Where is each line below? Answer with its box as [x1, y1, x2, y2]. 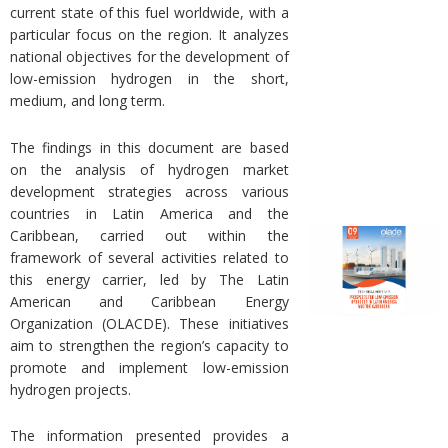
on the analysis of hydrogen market [10, 159, 289, 179]
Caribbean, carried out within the [10, 225, 289, 245]
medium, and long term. [10, 91, 165, 111]
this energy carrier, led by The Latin [10, 269, 289, 289]
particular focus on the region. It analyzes [10, 25, 289, 45]
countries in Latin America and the [10, 203, 289, 223]
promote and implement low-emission [10, 357, 289, 377]
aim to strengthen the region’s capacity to [10, 335, 289, 355]
